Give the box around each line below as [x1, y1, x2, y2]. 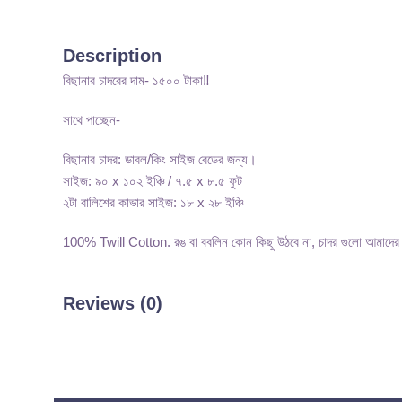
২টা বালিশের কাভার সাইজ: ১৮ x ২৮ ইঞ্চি [63, 195, 243, 211]
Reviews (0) [63, 293, 162, 314]
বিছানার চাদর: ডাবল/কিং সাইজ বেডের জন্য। [63, 152, 257, 168]
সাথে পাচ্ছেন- [63, 112, 120, 128]
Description [63, 46, 162, 66]
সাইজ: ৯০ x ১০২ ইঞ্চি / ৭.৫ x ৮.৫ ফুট [63, 173, 242, 189]
